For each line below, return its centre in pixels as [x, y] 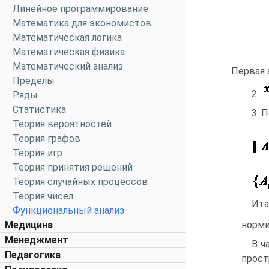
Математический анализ [68, 66]
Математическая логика [67, 38]
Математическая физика [69, 52]
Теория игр [38, 153]
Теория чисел [43, 196]
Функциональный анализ [68, 210]
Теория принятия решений [73, 167]
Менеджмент [37, 240]
